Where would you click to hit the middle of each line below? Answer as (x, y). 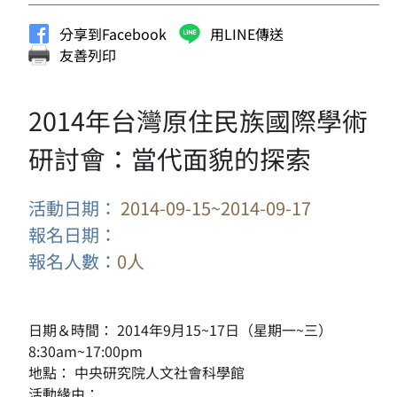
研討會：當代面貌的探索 (170, 158)
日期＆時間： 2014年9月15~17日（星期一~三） (180, 330)
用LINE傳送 (247, 34)
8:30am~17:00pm (86, 351)
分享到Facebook (113, 34)
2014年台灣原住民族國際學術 (198, 120)
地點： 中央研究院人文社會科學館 (136, 372)
